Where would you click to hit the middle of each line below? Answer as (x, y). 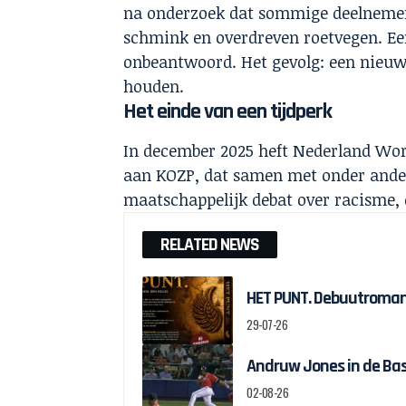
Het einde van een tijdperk (228, 111)
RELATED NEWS (210, 245)
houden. (154, 86)
